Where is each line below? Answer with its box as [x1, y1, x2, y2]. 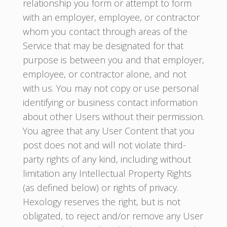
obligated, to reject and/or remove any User [22, 210, 203, 222]
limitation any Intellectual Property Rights [22, 167, 192, 179]
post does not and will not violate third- [22, 139, 186, 151]
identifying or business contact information [22, 96, 198, 108]
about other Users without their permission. [22, 110, 204, 123]
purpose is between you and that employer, [22, 54, 204, 66]
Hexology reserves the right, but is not [22, 196, 180, 208]
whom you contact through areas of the [22, 25, 187, 37]
